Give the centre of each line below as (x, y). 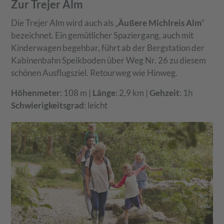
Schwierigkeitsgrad (48, 105)
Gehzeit (165, 93)
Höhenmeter (36, 93)
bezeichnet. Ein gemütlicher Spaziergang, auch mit (102, 35)
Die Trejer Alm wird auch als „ (65, 23)
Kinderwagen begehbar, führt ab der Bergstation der (108, 48)
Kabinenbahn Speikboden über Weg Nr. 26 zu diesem (109, 60)
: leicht (96, 105)
